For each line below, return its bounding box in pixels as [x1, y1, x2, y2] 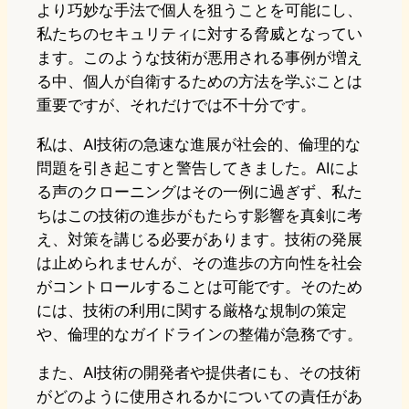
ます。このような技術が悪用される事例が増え [37, 47, 362, 67]
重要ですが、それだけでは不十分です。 [37, 95, 316, 114]
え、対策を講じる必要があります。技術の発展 [37, 229, 362, 248]
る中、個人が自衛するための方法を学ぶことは [37, 71, 362, 90]
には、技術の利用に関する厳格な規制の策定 [37, 300, 347, 320]
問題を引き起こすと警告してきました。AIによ [37, 158, 361, 177]
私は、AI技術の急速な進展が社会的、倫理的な [37, 134, 361, 153]
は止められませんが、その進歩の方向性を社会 [37, 253, 362, 272]
